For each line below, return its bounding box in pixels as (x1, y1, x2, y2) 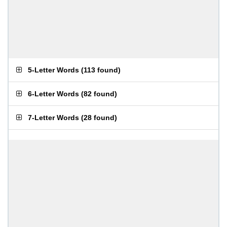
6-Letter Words (28, 90, 79, 98)
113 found (84, 66, 118, 74)
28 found (84, 113, 115, 122)
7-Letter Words (28, 113, 79, 122)
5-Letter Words (28, 66, 79, 74)
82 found (84, 90, 115, 98)
